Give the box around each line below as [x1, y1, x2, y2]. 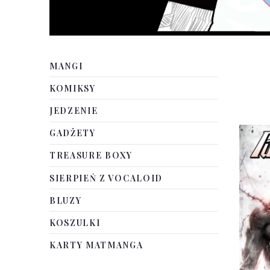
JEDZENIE [49, 104, 98, 116]
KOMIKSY [49, 82, 96, 94]
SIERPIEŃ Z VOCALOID [49, 172, 163, 184]
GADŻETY [49, 127, 96, 139]
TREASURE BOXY [49, 149, 133, 162]
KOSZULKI [49, 216, 101, 228]
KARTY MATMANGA [49, 239, 143, 251]
